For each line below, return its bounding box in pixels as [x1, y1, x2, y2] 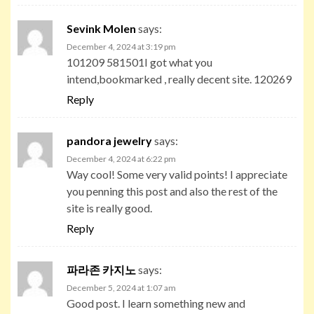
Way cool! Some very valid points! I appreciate [67, 167, 287, 181]
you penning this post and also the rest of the [67, 184, 278, 198]
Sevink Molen [67, 21, 136, 35]
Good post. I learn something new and [67, 296, 245, 310]
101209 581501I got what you [67, 55, 212, 69]
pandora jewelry [67, 133, 152, 147]
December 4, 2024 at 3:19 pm [67, 41, 176, 52]
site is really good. [67, 200, 152, 214]
